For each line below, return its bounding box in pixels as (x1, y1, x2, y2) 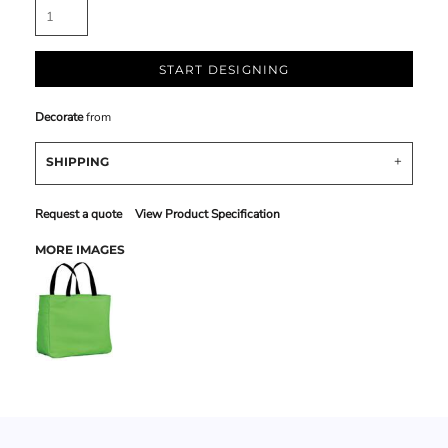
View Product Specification (135, 205, 281, 222)
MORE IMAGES (35, 241, 126, 257)
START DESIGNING (158, 62, 290, 78)
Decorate (35, 108, 84, 125)
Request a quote (35, 205, 123, 222)
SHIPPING (46, 153, 110, 169)
